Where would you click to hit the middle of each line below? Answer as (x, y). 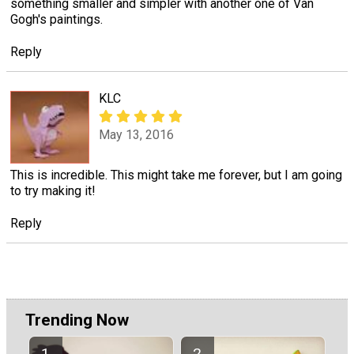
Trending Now (77, 320)
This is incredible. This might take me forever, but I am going (176, 175)
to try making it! (53, 191)
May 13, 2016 (136, 135)
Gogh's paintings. (56, 19)
